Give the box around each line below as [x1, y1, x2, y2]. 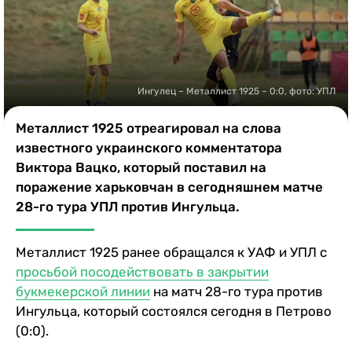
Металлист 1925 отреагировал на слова [16, 119, 281, 136]
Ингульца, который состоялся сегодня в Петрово [16, 302, 332, 319]
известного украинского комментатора [16, 139, 282, 156]
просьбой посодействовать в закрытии [16, 263, 269, 280]
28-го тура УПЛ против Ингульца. [16, 198, 240, 214]
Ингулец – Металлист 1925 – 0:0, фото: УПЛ [137, 85, 335, 97]
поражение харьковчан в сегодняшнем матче [16, 178, 323, 195]
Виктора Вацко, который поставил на [16, 159, 266, 175]
